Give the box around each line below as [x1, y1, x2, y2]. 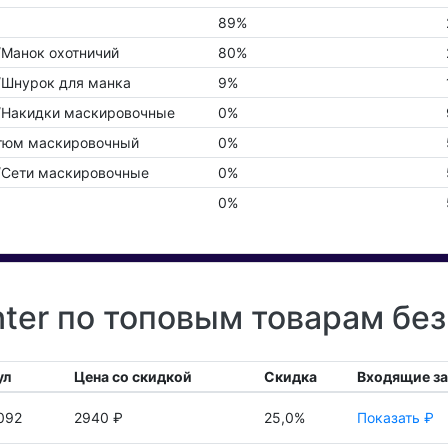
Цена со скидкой [73, 368, 192, 386]
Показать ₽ [356, 409, 434, 427]
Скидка [263, 368, 317, 386]
